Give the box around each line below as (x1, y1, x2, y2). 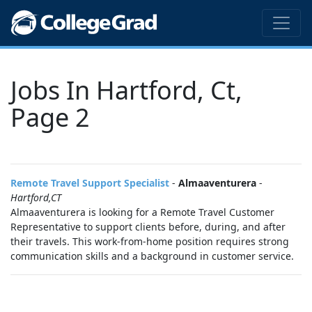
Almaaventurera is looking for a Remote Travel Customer (10, 205, 274, 219)
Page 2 (10, 100, 90, 134)
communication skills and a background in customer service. (10, 249, 294, 263)
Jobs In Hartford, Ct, (10, 73, 242, 107)
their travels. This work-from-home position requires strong (10, 235, 289, 248)
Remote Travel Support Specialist (10, 176, 169, 189)
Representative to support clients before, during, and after (10, 220, 286, 233)
